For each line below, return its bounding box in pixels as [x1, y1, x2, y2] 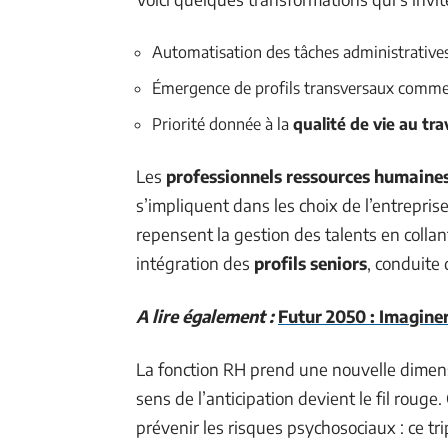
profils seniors [254, 251, 367, 274]
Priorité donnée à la [152, 113, 293, 134]
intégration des [136, 251, 254, 274]
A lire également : [136, 304, 274, 327]
